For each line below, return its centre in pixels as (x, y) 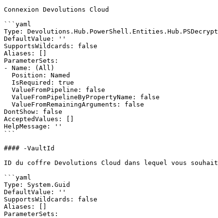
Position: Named (8, 75)
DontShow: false (33, 112)
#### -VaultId (29, 148)
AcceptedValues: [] (39, 119)
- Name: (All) (29, 68)
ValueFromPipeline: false (8, 90)
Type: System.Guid (37, 185)
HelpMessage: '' (33, 126)
